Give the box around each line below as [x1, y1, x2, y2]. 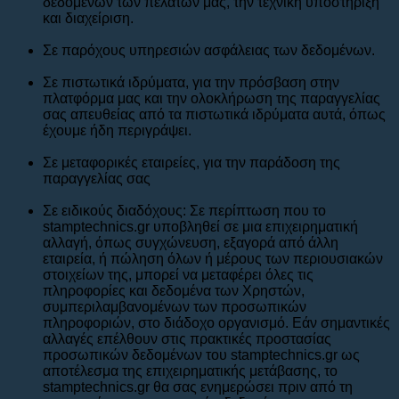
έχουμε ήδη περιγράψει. [43, 122, 191, 138]
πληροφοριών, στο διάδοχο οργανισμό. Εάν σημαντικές [43, 314, 390, 330]
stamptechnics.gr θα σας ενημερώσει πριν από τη [43, 379, 353, 395]
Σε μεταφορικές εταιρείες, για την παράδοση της [43, 154, 340, 170]
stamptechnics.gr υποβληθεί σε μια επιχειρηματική [43, 218, 358, 234]
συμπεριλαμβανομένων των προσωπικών [43, 298, 306, 314]
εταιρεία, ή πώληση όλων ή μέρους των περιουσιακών [43, 250, 383, 266]
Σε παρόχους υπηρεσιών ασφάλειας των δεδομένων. [43, 42, 375, 58]
